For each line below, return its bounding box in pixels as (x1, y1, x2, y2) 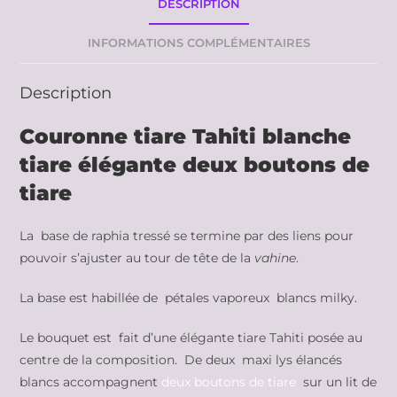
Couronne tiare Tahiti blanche (19, 124, 352, 150)
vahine (254, 250, 297, 267)
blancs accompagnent (19, 374, 162, 391)
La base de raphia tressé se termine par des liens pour (19, 228, 354, 245)
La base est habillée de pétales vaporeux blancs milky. (19, 290, 358, 307)
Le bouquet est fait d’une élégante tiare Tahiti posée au (19, 330, 363, 346)
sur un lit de (300, 374, 378, 391)
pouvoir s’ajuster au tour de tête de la (19, 250, 255, 267)
